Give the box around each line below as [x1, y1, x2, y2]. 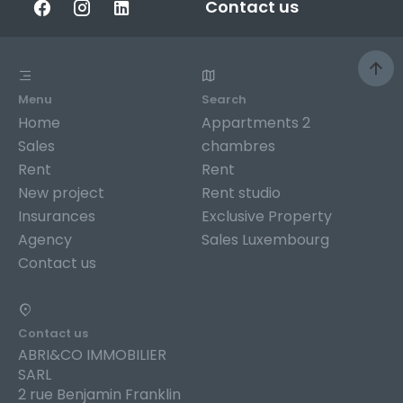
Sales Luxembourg [201, 229, 329, 251]
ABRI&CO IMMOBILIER [18, 345, 166, 366]
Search [201, 91, 246, 109]
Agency [18, 229, 72, 251]
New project [18, 183, 104, 204]
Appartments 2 [201, 112, 310, 134]
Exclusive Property [201, 206, 332, 228]
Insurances [18, 206, 95, 228]
